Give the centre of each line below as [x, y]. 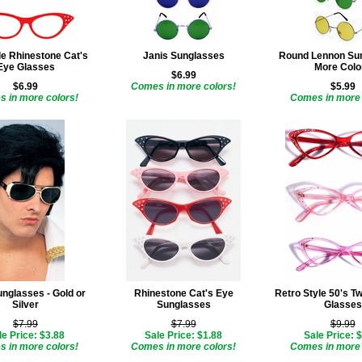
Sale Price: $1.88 [183, 335]
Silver [25, 305]
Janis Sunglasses [183, 56]
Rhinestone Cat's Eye [183, 293]
